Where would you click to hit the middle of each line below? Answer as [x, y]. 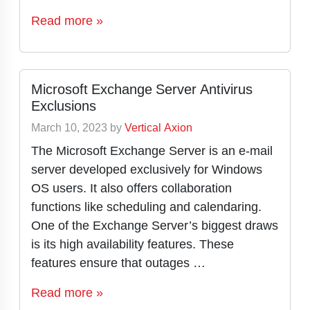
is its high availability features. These [133, 244]
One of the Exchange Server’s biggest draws [155, 225]
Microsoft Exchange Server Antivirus [142, 89]
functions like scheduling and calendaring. [146, 207]
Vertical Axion [158, 128]
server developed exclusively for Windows [147, 169]
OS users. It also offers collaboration [131, 188]
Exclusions [64, 106]
